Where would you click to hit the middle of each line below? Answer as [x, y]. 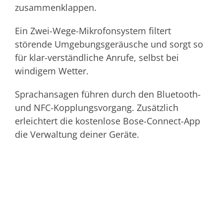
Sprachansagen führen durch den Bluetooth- [108, 94]
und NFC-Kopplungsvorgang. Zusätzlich [97, 107]
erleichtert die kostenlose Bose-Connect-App [108, 121]
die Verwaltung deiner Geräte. [77, 134]
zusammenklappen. [56, 7]
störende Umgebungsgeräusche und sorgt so [109, 44]
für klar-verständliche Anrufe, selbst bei [97, 57]
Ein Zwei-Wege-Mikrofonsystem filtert [93, 30]
